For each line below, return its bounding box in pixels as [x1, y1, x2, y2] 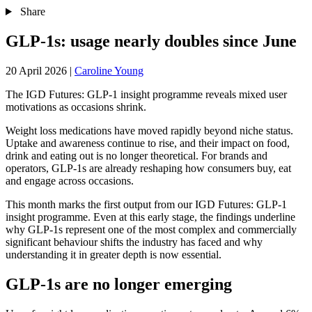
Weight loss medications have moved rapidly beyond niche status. [6, 124, 293, 136]
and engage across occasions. [6, 174, 136, 187]
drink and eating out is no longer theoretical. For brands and [6, 149, 267, 162]
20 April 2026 [6, 64, 67, 77]
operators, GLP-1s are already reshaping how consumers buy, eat [6, 162, 291, 174]
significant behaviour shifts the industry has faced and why [6, 235, 263, 248]
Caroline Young [75, 64, 143, 77]
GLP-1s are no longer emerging [6, 274, 236, 293]
